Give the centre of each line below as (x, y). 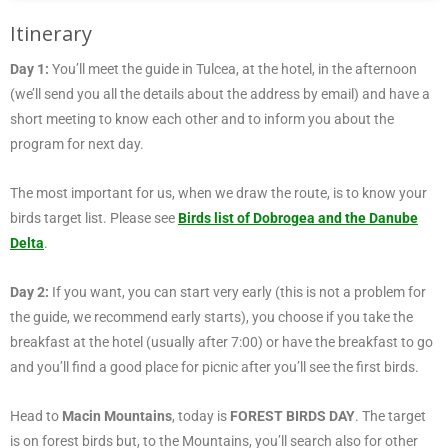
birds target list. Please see (94, 217)
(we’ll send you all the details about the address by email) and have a (220, 93)
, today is (199, 415)
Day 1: (29, 68)
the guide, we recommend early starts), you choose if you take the (211, 316)
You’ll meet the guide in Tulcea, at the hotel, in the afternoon (233, 68)
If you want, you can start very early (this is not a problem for (237, 291)
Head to (36, 415)
